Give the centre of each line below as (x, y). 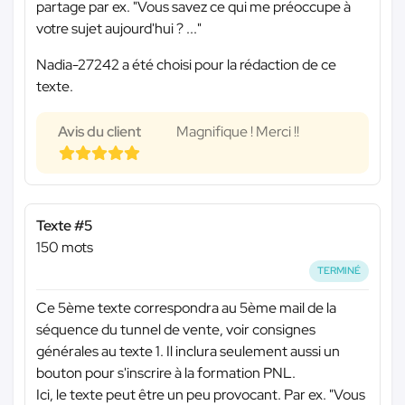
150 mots (65, 248)
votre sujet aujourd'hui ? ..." (119, 29)
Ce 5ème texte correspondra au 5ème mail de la (186, 307)
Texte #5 (64, 226)
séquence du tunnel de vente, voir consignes (176, 329)
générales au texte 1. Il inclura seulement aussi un (188, 351)
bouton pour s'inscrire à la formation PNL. (166, 372)
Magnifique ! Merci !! (238, 132)
